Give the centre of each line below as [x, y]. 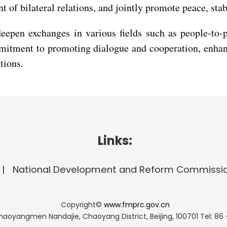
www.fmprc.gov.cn [137, 205]
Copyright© [82, 205]
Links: [115, 141]
